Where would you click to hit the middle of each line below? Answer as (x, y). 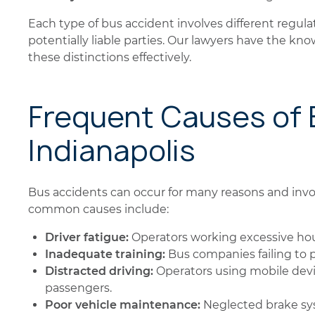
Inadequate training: (105, 254)
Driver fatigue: (87, 237)
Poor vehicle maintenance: (123, 305)
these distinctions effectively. (110, 57)
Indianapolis (112, 150)
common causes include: (98, 209)
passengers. (78, 288)
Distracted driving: (99, 271)
